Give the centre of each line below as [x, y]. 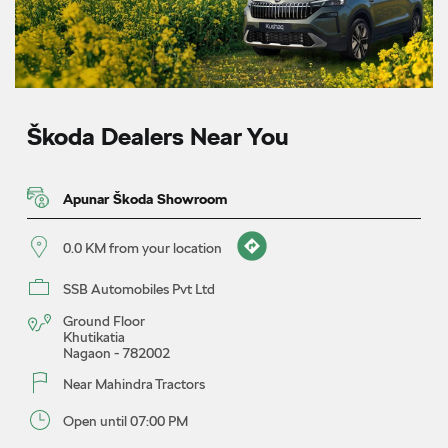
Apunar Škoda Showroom [145, 198]
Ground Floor [104, 320]
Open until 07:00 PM [125, 420]
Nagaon [87, 352]
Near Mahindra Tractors [134, 383]
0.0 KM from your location [142, 248]
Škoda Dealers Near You [158, 136]
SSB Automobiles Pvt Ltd [139, 288]
